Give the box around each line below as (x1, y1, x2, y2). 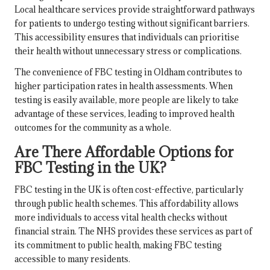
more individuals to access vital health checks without (14, 212, 227, 224)
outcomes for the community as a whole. (14, 122, 171, 134)
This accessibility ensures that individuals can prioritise (14, 31, 239, 43)
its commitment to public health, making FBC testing (14, 239, 222, 251)
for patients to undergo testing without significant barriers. (14, 17, 250, 30)
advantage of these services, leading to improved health (14, 108, 234, 120)
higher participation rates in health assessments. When (14, 80, 233, 92)
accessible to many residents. (14, 253, 130, 265)
